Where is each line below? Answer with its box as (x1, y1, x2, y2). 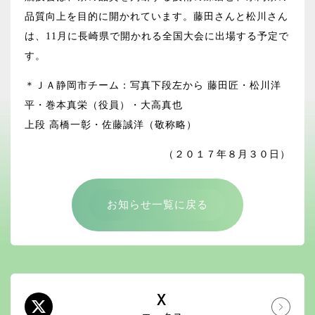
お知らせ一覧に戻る (107, 199, 208, 211)
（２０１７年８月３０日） (164, 149, 290, 160)
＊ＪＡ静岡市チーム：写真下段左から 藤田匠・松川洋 (25, 80, 281, 91)
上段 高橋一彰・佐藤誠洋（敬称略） (25, 120, 197, 131)
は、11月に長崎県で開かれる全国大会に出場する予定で (25, 31, 289, 42)
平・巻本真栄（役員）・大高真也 (25, 100, 183, 111)
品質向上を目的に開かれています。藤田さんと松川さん (25, 11, 288, 22)
